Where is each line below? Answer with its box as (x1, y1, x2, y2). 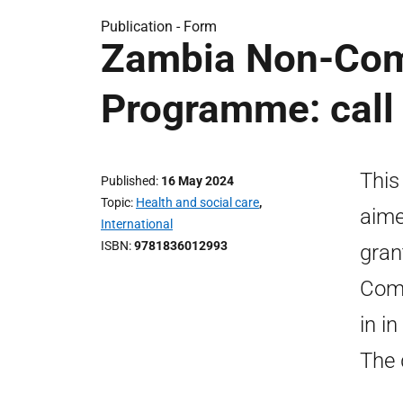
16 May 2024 (161, 174, 234, 188)
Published (101, 174, 156, 188)
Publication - (101, 18, 184, 35)
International (101, 217, 173, 231)
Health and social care (136, 195, 259, 210)
